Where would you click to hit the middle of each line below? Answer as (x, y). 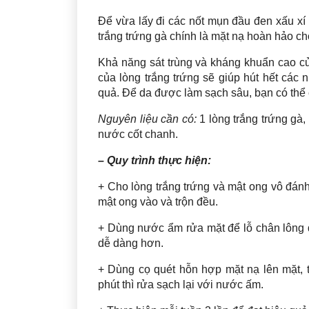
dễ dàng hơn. (131, 243)
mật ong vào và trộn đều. (158, 201)
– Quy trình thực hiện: (154, 160)
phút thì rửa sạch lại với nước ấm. (181, 284)
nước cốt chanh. (138, 134)
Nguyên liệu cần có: (147, 119)
